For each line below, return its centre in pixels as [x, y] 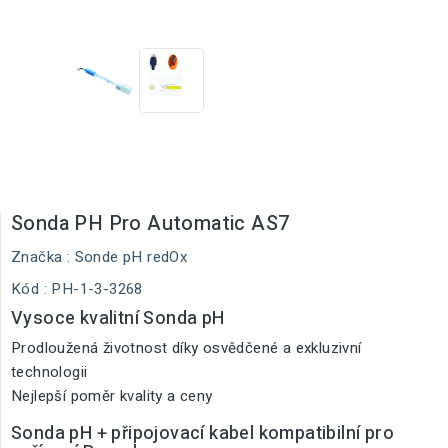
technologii [49, 372]
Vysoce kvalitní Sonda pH [118, 318]
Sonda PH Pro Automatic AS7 [150, 223]
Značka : [41, 257]
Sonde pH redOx [131, 257]
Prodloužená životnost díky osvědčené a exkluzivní [186, 348]
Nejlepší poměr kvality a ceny [112, 396]
